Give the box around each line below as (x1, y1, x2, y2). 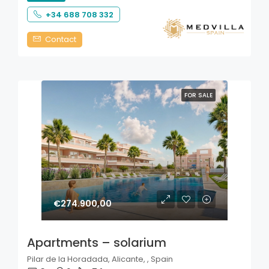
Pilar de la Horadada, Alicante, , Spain (27, 253, 173, 265)
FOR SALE (184, 91, 213, 100)
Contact (43, 34, 76, 46)
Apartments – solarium (27, 234, 166, 251)
